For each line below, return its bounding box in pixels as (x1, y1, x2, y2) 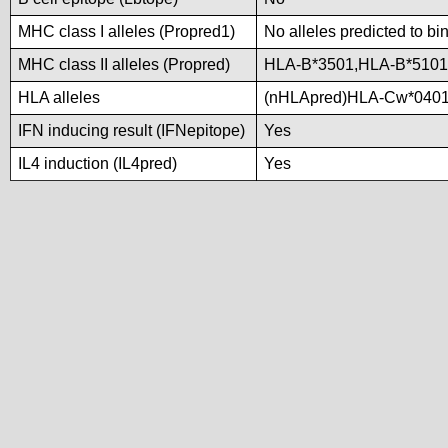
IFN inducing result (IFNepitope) (18, 122, 245, 139)
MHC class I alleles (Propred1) (18, 23, 235, 40)
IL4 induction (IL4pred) (18, 155, 177, 172)
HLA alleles (18, 89, 100, 106)
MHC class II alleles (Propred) (18, 56, 230, 73)
